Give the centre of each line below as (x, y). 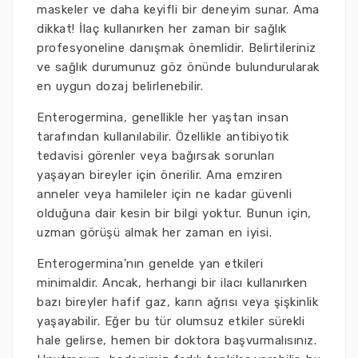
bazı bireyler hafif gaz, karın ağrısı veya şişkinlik (177, 302)
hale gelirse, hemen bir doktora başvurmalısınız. (177, 340)
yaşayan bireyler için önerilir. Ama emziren (160, 175)
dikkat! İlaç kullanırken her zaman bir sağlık (162, 29)
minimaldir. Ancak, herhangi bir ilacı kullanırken (172, 283)
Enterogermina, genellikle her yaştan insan (163, 117)
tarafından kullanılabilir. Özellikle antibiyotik (163, 137)
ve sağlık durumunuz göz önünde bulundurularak (178, 67)
